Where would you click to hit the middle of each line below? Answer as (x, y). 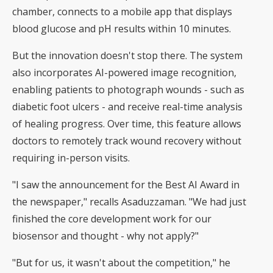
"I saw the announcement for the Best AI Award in (126, 185)
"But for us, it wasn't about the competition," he (121, 263)
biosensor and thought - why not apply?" (105, 236)
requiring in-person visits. (71, 158)
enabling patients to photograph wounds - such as (128, 90)
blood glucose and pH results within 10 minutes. (122, 29)
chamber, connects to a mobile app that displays (122, 12)
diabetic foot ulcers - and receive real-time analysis (127, 107)
